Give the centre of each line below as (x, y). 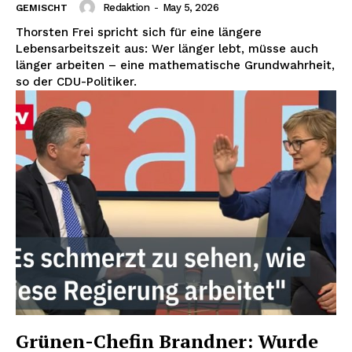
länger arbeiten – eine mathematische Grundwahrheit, (175, 66)
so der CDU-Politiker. (76, 82)
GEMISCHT (42, 8)
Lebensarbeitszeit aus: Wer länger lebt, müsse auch (167, 49)
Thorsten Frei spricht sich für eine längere (139, 33)
